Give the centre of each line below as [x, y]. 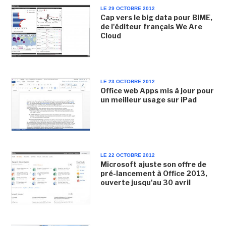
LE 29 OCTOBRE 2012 [127, 8]
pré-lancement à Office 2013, [154, 173]
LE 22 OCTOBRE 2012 [127, 155]
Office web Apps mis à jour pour [157, 91]
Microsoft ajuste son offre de [153, 164]
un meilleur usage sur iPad [148, 100]
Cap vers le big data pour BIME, [156, 17]
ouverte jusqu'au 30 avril [145, 182]
